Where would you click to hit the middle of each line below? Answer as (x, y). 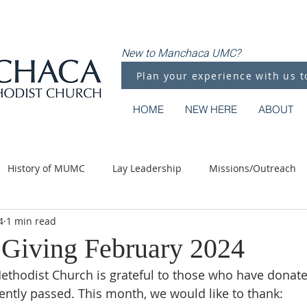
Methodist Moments (70, 223)
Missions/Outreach (253, 168)
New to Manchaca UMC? (181, 53)
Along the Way (177, 223)
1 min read (31, 221)
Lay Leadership (147, 168)
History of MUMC (46, 168)
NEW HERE (211, 109)
